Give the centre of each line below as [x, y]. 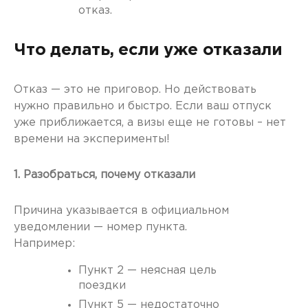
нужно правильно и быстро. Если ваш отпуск [143, 107]
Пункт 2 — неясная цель [147, 271]
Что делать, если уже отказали [148, 51]
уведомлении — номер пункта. [100, 228]
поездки [102, 286]
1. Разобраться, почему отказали [104, 175]
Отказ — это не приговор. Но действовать [135, 90]
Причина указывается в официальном [121, 211]
